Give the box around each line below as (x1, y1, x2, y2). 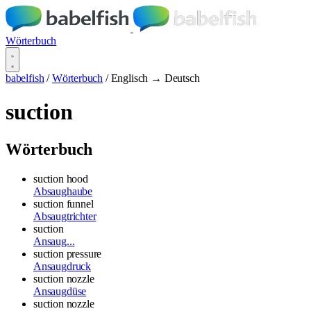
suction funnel (33, 197, 94, 210)
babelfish (6, 72, 44, 84)
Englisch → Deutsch (110, 72, 200, 84)
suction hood (33, 172, 88, 185)
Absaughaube (33, 185, 93, 197)
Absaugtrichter (33, 210, 96, 222)
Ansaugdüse (33, 285, 87, 297)
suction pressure (33, 247, 102, 260)
